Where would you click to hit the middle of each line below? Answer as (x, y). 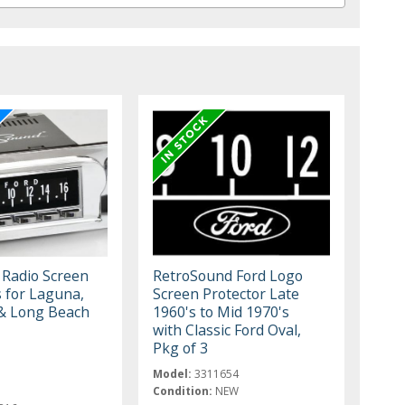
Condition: (183, 391)
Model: (173, 374)
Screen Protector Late (226, 294)
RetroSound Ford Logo (228, 276)
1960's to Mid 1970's (221, 312)
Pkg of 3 (181, 348)
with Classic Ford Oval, (227, 330)
